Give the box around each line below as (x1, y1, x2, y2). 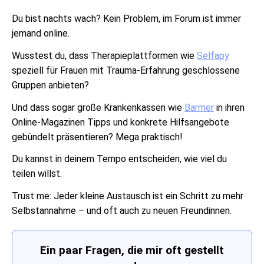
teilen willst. (12, 168, 62, 180)
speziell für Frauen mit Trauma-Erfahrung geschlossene (12, 64, 240, 76)
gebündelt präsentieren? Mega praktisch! (12, 131, 183, 143)
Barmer (184, 101, 214, 113)
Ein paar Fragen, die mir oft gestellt (40, 243, 224, 258)
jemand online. (12, 27, 70, 39)
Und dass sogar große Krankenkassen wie (12, 101, 184, 113)
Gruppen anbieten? (12, 79, 89, 91)
